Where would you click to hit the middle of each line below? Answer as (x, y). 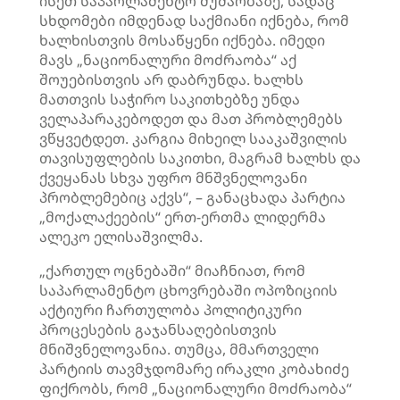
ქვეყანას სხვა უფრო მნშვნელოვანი (173, 178)
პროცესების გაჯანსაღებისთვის (158, 329)
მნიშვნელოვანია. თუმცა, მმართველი (179, 349)
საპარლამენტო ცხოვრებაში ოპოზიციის (188, 290)
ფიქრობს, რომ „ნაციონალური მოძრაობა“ (196, 388)
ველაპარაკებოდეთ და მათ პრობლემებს (191, 119)
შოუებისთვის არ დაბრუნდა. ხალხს (171, 79)
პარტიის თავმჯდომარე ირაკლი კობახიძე (194, 369)
